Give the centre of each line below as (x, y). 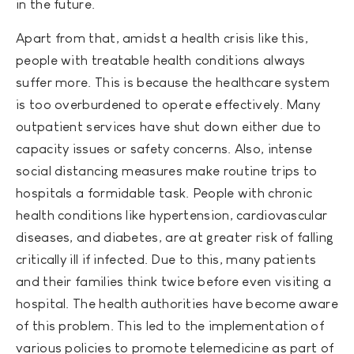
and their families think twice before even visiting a (173, 282)
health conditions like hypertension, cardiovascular (172, 216)
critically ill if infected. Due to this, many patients (166, 260)
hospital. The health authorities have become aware (177, 304)
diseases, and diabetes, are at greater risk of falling (175, 238)
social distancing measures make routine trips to (167, 171)
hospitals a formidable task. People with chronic (164, 194)
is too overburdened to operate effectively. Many (168, 105)
